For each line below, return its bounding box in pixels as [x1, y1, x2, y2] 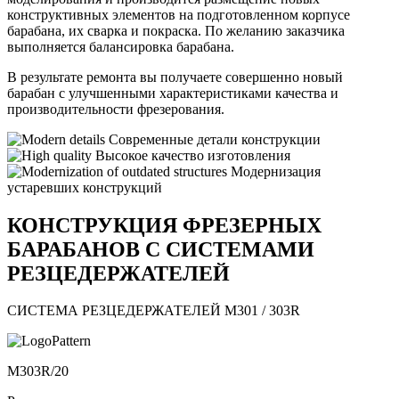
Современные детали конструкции [109, 131, 321, 147]
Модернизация [231, 163, 321, 179]
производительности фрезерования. [7, 101, 224, 117]
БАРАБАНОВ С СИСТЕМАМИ [7, 237, 314, 261]
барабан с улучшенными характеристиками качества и [7, 85, 338, 101]
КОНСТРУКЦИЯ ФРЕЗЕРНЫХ [7, 213, 322, 237]
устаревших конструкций [7, 179, 162, 195]
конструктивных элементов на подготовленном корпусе [7, 6, 350, 22]
